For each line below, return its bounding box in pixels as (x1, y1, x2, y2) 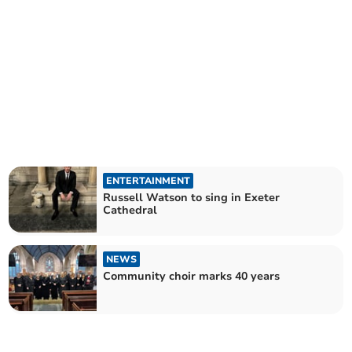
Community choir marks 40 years (103, 269, 280, 284)
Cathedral (103, 202, 158, 218)
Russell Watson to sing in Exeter (103, 189, 280, 205)
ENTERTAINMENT (106, 174, 191, 187)
